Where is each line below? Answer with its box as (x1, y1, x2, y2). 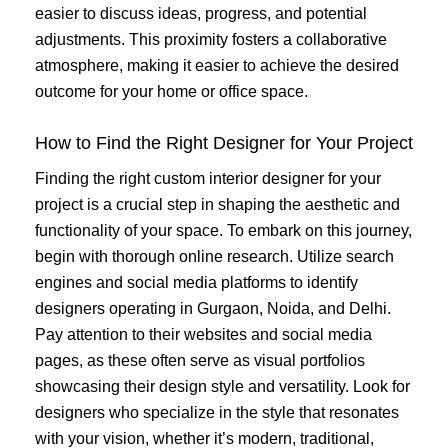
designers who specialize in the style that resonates (35, 404, 399, 422)
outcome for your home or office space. (35, 82, 308, 100)
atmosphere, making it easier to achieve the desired (35, 56, 399, 74)
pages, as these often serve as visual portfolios (35, 352, 365, 370)
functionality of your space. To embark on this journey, (35, 222, 412, 240)
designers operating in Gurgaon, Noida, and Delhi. (35, 300, 391, 318)
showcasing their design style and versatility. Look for (35, 378, 410, 396)
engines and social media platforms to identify (35, 274, 358, 292)
